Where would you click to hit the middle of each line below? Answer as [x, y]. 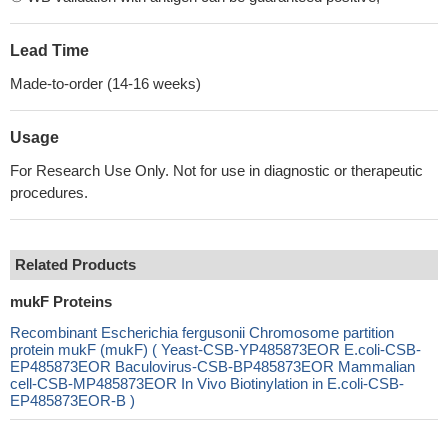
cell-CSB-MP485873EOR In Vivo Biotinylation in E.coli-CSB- [207, 383]
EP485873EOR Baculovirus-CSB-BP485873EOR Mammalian [212, 366]
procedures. [49, 192]
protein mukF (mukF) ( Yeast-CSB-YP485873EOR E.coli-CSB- [215, 349]
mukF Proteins [61, 301]
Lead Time [49, 50]
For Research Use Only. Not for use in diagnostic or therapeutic [216, 170]
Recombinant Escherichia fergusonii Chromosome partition [202, 332]
